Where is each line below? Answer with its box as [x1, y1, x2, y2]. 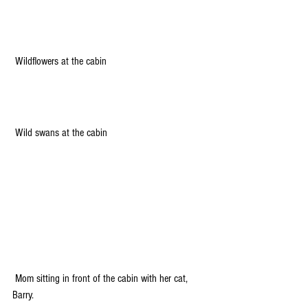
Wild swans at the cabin [15, 126, 107, 139]
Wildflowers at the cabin [15, 55, 107, 68]
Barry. [12, 289, 34, 302]
